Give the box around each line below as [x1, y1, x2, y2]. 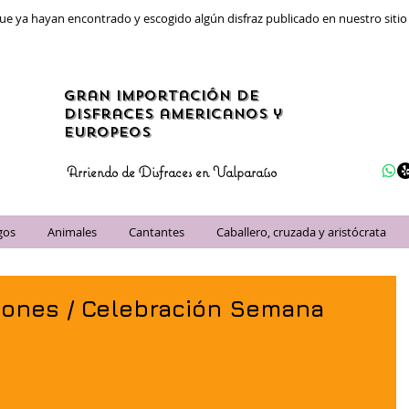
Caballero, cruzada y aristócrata [216, 224, 386, 240]
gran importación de [64, 87, 259, 105]
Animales [47, 224, 97, 240]
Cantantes [129, 224, 184, 240]
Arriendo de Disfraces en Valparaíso [67, 163, 277, 181]
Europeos [64, 123, 151, 142]
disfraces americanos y [64, 105, 282, 123]
